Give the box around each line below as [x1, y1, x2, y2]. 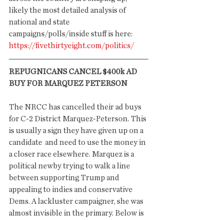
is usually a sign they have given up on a [9, 127, 145, 135]
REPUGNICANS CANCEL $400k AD [9, 68, 138, 76]
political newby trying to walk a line [9, 162, 132, 170]
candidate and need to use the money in [9, 138, 147, 146]
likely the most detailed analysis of [9, 6, 127, 14]
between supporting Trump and [9, 174, 121, 182]
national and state [9, 18, 71, 26]
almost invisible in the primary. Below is [9, 209, 145, 217]
